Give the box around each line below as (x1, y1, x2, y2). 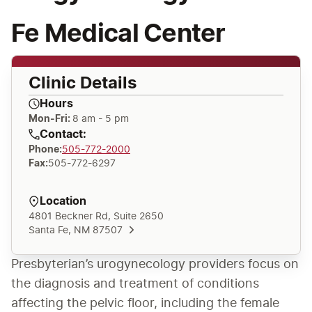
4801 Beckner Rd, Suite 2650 (29, 211, 164, 221)
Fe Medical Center (11, 21, 226, 47)
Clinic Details (29, 75, 136, 92)
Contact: (40, 128, 86, 140)
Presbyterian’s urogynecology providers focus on (11, 258, 299, 271)
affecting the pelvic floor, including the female (11, 297, 279, 310)
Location (40, 195, 86, 207)
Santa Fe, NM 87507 (29, 225, 123, 235)
